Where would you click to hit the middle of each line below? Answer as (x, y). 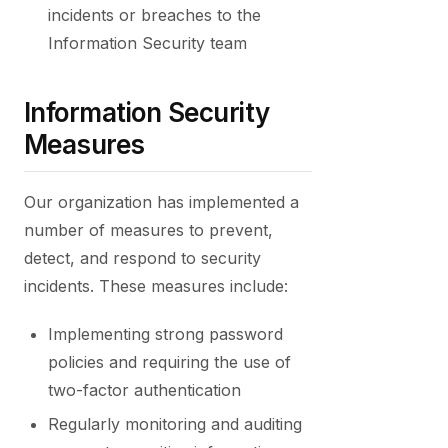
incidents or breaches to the (154, 15)
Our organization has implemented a (161, 202)
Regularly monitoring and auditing (175, 424)
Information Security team (147, 43)
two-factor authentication (144, 390)
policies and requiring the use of (169, 362)
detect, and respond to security (142, 258)
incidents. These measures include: (156, 286)
